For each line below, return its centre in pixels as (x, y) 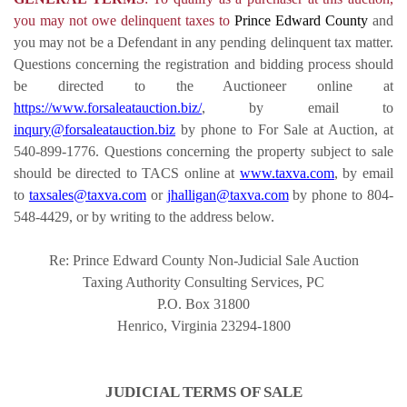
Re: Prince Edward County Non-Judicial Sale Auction (203, 260)
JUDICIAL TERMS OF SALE (203, 392)
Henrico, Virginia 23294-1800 (203, 325)
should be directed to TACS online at (127, 173)
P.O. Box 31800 (203, 303)
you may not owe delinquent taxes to (124, 20)
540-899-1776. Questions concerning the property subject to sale (203, 151)
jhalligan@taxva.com (228, 194)
